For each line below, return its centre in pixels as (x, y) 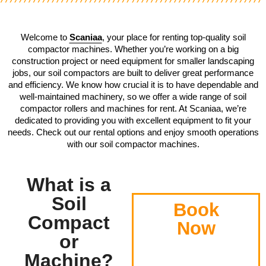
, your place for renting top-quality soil (174, 37)
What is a (69, 185)
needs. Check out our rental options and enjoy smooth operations (133, 132)
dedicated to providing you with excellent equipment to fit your (133, 120)
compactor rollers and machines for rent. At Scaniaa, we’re (133, 108)
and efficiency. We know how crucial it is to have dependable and (133, 85)
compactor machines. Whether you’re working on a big (133, 49)
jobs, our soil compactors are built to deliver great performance (133, 73)
